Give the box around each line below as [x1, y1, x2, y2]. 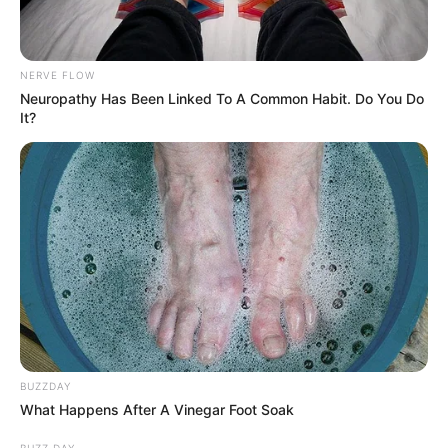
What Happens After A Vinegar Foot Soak [20, 400, 294, 418]
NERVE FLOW [20, 68, 95, 81]
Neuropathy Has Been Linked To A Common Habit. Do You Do [20, 89, 424, 107]
